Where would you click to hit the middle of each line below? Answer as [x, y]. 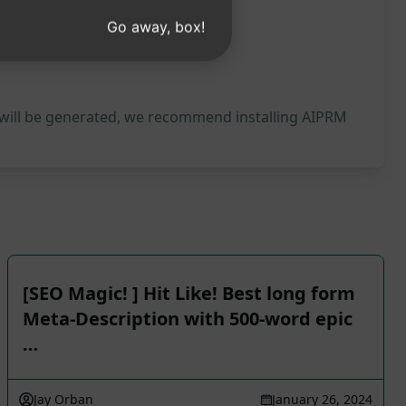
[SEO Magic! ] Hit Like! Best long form [189, 293]
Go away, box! [156, 27]
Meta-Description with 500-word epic [188, 319]
